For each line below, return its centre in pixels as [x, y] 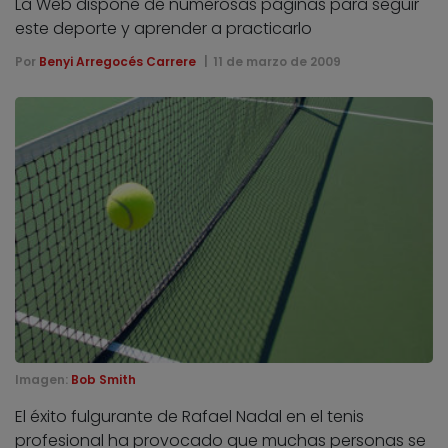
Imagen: [43, 380]
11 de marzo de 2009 [276, 61]
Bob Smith [103, 380]
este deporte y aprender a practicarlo [163, 28]
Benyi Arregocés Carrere [117, 61]
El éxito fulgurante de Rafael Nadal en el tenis [189, 417]
